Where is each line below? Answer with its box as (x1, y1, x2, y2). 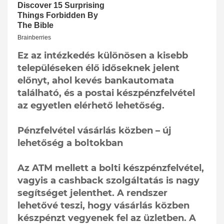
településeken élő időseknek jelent (17, 62, 179, 74)
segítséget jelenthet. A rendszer (17, 187, 167, 199)
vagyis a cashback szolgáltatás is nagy (17, 175, 199, 186)
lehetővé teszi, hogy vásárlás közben (17, 200, 189, 211)
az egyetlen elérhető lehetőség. (17, 100, 164, 111)
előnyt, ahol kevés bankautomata (17, 75, 174, 86)
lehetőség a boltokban (17, 137, 123, 149)
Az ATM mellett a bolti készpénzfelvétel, (17, 162, 204, 174)
